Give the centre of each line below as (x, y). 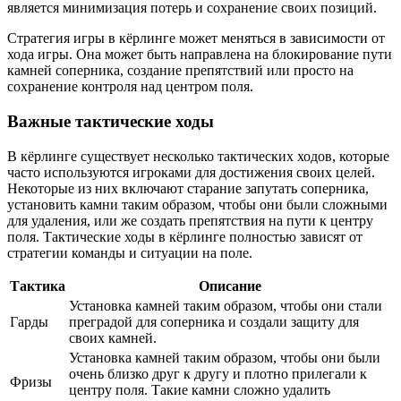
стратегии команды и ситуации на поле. (130, 252)
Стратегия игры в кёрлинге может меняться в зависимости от (196, 38)
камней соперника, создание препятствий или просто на (180, 71)
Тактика (38, 286)
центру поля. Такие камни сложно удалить (200, 389)
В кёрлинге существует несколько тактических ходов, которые (198, 156)
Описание (230, 286)
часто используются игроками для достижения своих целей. (191, 172)
